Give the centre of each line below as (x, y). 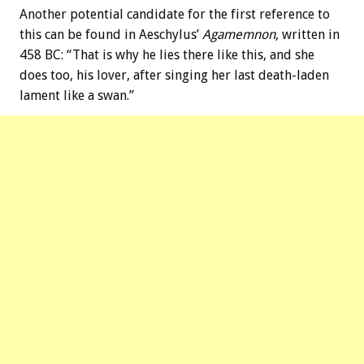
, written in (308, 34)
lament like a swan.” (77, 95)
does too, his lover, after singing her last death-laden (174, 75)
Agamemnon (239, 34)
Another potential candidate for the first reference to (175, 14)
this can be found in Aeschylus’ (111, 34)
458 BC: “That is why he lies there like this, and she (167, 54)
